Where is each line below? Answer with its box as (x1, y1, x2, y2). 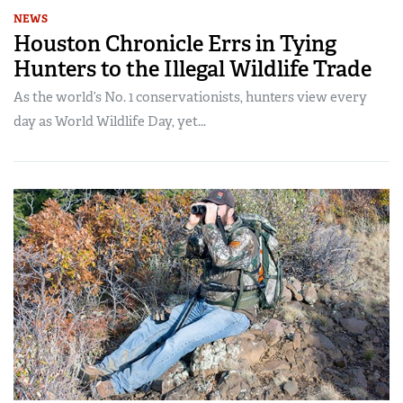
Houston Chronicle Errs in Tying (13, 29, 336, 58)
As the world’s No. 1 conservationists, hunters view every (13, 87, 367, 106)
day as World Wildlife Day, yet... (13, 112, 206, 130)
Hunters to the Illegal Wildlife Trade (13, 54, 372, 83)
